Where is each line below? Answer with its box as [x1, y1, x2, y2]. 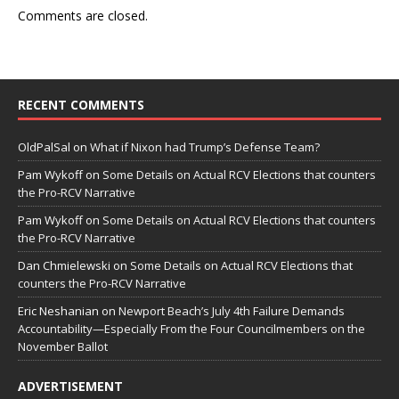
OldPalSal [18, 139, 70, 155]
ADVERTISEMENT [18, 378, 123, 395]
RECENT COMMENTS [18, 96, 144, 113]
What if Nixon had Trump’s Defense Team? [90, 139, 320, 155]
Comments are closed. [18, 7, 148, 24]
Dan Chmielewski [18, 257, 110, 273]
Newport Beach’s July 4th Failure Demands [118, 303, 345, 319]
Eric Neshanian [18, 303, 99, 319]
